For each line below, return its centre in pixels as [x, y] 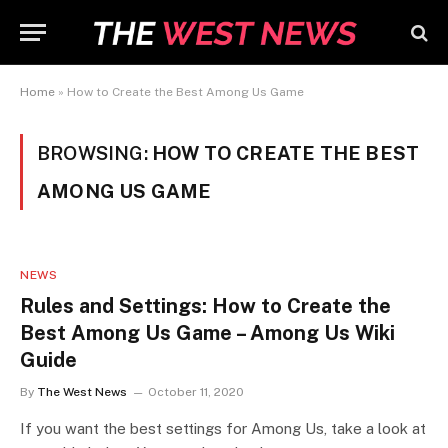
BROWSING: [94, 153]
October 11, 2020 [196, 392]
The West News [82, 392]
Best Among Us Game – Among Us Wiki [207, 333]
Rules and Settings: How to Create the [205, 306]
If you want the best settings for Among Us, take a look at [223, 428]
